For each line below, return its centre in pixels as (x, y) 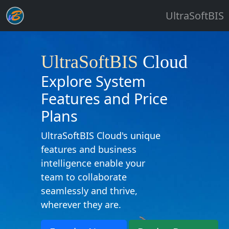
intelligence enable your (93, 163)
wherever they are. (81, 204)
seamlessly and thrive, (89, 191)
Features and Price (104, 98)
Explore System (93, 81)
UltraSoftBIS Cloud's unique (101, 135)
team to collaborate (84, 177)
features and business (89, 149)
